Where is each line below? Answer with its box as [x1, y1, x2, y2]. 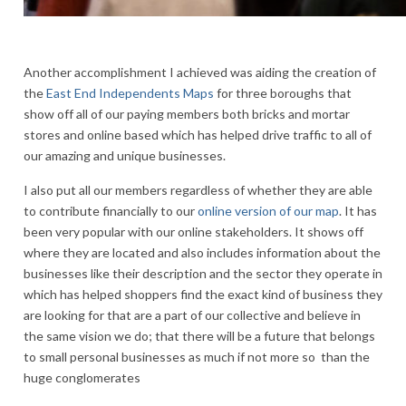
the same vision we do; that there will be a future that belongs [24, 327, 375, 343]
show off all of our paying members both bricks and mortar [24, 105, 350, 121]
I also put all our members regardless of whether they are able [24, 181, 372, 198]
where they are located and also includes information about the [24, 244, 381, 260]
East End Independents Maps [46, 84, 214, 101]
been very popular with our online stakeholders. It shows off [24, 223, 363, 239]
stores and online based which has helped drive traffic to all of [24, 126, 372, 142]
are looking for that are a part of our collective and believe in [24, 306, 361, 323]
